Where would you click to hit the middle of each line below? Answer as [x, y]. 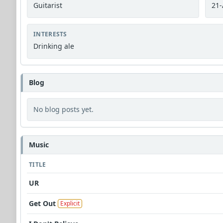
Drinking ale [54, 46]
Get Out [42, 204]
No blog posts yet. [63, 110]
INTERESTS [50, 34]
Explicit [70, 203]
